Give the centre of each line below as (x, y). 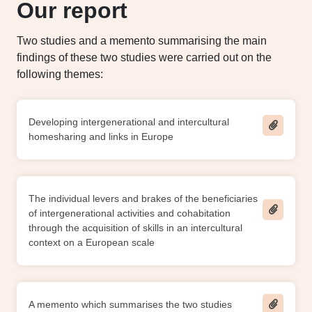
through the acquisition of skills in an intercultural (135, 227)
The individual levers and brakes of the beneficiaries (143, 198)
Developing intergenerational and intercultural (129, 122)
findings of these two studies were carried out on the (144, 57)
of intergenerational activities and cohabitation (130, 213)
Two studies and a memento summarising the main (142, 40)
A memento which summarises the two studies (130, 304)
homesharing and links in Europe (101, 136)
